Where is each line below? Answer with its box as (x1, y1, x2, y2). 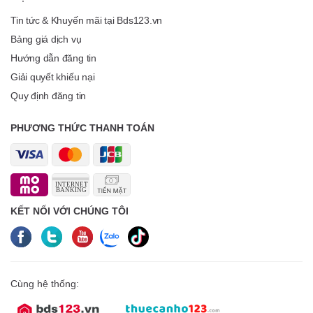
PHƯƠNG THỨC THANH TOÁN (10, 122, 154, 133)
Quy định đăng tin (10, 90, 87, 101)
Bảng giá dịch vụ (10, 34, 82, 45)
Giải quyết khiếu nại (10, 71, 95, 82)
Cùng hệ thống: (10, 278, 79, 289)
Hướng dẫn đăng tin (10, 52, 96, 64)
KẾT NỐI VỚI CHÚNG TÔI (10, 205, 129, 217)
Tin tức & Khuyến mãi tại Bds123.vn (10, 15, 163, 26)
